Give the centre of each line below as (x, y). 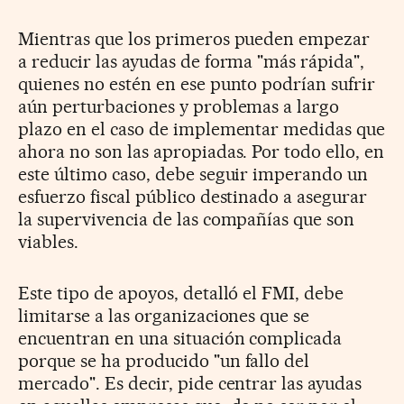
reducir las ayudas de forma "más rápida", (198, 62)
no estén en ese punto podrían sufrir (230, 84)
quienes (51, 84)
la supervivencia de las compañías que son (187, 220)
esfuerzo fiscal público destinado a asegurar (193, 197)
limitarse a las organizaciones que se (164, 316)
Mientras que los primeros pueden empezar (194, 39)
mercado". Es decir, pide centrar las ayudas (190, 384)
